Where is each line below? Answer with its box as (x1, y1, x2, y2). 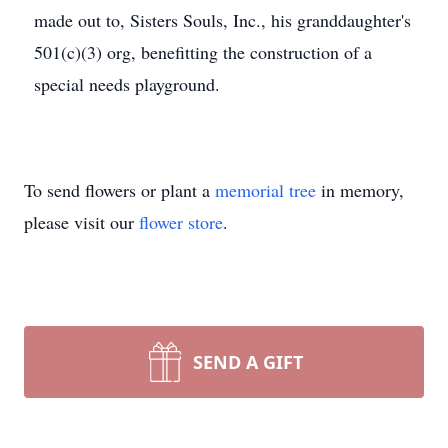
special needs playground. (34, 72, 220, 96)
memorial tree (215, 178, 316, 202)
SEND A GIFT (193, 350, 303, 374)
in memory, (316, 178, 404, 202)
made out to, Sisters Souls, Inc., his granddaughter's (34, 8, 411, 32)
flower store (139, 210, 223, 234)
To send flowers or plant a (24, 178, 215, 202)
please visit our (24, 210, 139, 234)
